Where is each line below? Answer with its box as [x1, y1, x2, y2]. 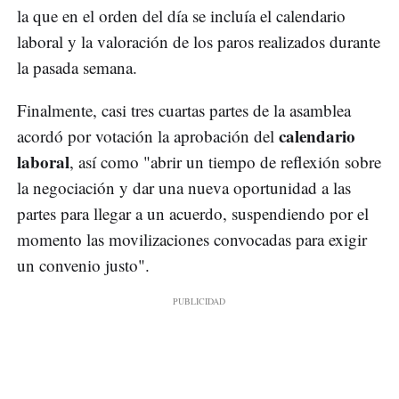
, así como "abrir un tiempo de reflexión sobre [69, 151, 381, 174]
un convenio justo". [17, 254, 150, 277]
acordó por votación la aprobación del [17, 125, 279, 148]
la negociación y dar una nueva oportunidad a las [17, 176, 351, 199]
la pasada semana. [17, 56, 137, 79]
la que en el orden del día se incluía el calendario [17, 4, 346, 28]
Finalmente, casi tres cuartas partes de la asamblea [17, 99, 351, 122]
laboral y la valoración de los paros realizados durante [17, 30, 380, 53]
